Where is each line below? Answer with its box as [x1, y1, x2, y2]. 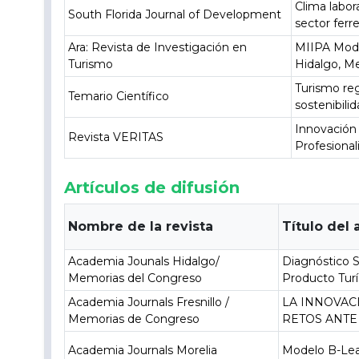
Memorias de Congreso [68, 312, 200, 326]
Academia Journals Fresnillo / [68, 295, 230, 309]
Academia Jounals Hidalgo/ [68, 254, 220, 268]
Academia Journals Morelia [68, 343, 218, 357]
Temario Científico [68, 89, 170, 103]
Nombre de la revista [68, 219, 214, 234]
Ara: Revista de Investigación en [68, 40, 248, 54]
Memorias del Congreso [68, 271, 203, 285]
